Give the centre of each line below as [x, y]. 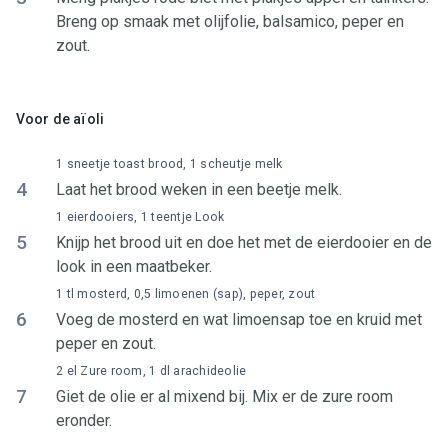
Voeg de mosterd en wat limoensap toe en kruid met [239, 319]
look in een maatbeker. [134, 266]
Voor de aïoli [60, 119]
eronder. [84, 420]
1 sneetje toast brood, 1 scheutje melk [169, 164]
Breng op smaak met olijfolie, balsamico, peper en [230, 21]
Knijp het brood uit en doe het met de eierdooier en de [244, 242]
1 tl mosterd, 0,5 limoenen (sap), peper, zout [186, 294]
